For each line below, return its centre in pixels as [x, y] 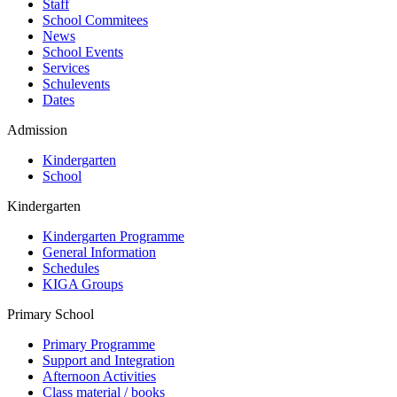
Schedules [71, 269]
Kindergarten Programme [113, 237]
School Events [83, 52]
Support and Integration [109, 361]
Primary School [51, 315]
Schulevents [76, 84]
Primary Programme [99, 345]
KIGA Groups [83, 284]
